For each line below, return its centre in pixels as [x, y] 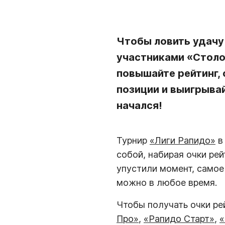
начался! [139, 105]
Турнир [133, 140]
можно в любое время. [167, 183]
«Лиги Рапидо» [183, 140]
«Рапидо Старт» [179, 219]
